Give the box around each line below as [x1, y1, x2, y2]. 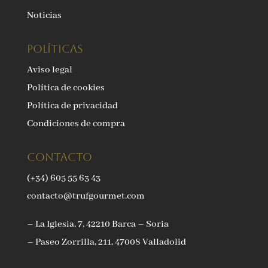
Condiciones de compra [26, 118, 125, 130]
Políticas [26, 42, 83, 56]
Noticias [26, 10, 62, 22]
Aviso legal [26, 64, 72, 77]
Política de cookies [26, 82, 105, 95]
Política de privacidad [26, 100, 118, 112]
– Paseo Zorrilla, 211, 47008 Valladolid [26, 236, 186, 249]
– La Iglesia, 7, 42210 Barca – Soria [26, 218, 169, 231]
